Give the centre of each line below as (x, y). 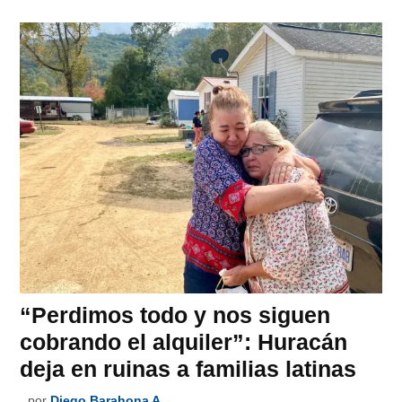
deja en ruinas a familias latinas (188, 368)
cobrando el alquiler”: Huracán (184, 341)
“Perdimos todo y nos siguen (175, 315)
